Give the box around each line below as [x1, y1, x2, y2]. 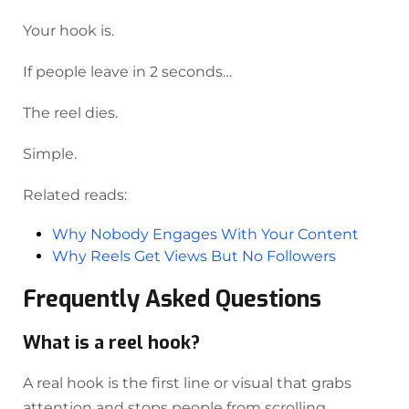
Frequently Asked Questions [23, 284, 321, 315]
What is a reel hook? [23, 330, 200, 356]
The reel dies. [23, 104, 118, 122]
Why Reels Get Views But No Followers [52, 247, 336, 266]
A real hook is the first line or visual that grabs [23, 374, 351, 393]
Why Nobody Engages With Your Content [52, 225, 359, 244]
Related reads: [23, 186, 127, 204]
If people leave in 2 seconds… [23, 63, 232, 81]
